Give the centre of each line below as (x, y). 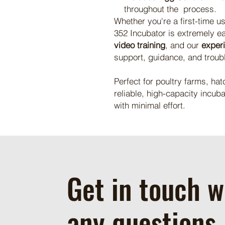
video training (140, 45)
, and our (183, 45)
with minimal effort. (150, 105)
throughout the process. (170, 9)
